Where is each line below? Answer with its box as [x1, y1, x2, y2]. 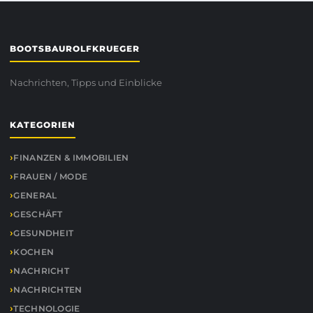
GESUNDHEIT [13, 227, 74, 238]
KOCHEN [13, 246, 54, 257]
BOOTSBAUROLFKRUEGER [10, 43, 140, 54]
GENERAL [13, 189, 57, 201]
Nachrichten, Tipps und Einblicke [10, 76, 162, 88]
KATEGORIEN [10, 119, 75, 130]
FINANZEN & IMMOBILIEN [13, 152, 129, 163]
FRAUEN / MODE [13, 170, 88, 182]
